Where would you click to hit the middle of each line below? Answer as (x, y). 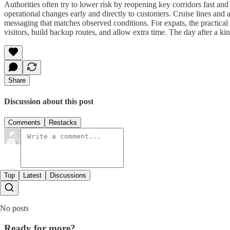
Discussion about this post (49, 101)
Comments (24, 122)
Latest (32, 175)
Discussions (68, 175)
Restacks (63, 122)
